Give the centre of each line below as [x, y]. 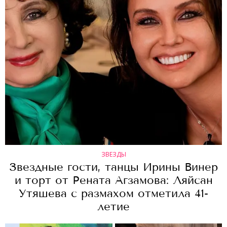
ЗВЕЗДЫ [113, 154]
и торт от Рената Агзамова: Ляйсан [113, 180]
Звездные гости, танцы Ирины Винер [113, 167]
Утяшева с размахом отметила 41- [113, 193]
